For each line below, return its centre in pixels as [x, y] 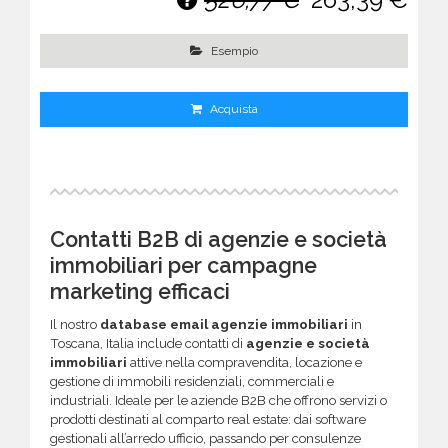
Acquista [232, 109]
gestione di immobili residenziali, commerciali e [192, 382]
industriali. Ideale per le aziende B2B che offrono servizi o [218, 401]
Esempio [234, 51]
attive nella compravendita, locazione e [244, 363]
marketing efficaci [140, 291]
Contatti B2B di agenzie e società [218, 239]
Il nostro [75, 325]
